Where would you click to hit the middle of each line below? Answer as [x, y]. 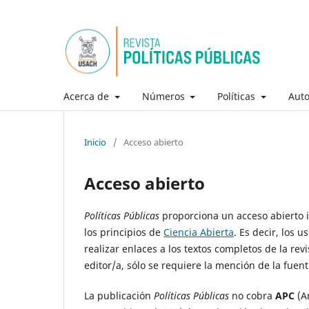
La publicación [118, 295]
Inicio [95, 142]
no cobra [253, 295]
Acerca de [88, 96]
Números [165, 96]
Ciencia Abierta [199, 232]
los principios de [124, 232]
